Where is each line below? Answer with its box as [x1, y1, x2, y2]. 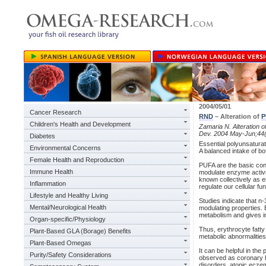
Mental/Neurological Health [30, 204, 106, 211]
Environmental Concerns [30, 144, 101, 151]
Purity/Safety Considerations [30, 251, 112, 258]
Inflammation [30, 180, 66, 187]
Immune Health [30, 168, 73, 175]
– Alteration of [213, 113, 261, 120]
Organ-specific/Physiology [30, 216, 106, 223]
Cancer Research [30, 109, 81, 116]
